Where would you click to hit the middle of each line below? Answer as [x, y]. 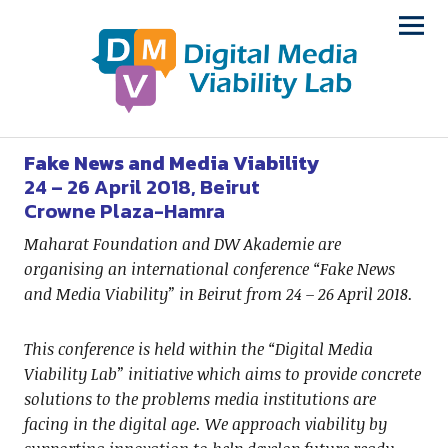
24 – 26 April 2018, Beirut [141, 187]
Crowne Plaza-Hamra [124, 211]
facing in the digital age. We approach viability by [205, 424]
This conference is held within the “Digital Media [198, 349]
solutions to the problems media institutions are [199, 399]
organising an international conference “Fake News [209, 269]
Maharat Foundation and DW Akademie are [182, 244]
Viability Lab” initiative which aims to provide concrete [222, 374]
